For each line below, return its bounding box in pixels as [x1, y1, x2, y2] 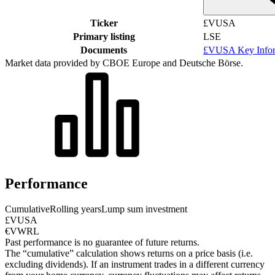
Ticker [90, 17, 118, 28]
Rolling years [50, 204, 101, 215]
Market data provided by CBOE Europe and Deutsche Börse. [5, 57, 243, 68]
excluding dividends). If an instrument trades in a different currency [5, 259, 265, 270]
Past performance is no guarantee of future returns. [5, 237, 199, 248]
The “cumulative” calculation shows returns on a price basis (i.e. [5, 248, 253, 259]
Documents [80, 44, 127, 55]
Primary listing [72, 31, 135, 42]
